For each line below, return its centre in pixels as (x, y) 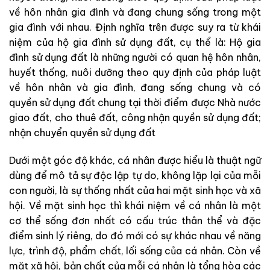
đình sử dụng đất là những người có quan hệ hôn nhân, (135, 57)
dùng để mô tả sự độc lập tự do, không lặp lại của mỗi (135, 175)
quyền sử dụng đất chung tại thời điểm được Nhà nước (135, 102)
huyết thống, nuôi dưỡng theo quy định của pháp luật (135, 72)
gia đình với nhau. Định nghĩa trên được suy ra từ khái (135, 27)
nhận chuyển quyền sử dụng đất (82, 132)
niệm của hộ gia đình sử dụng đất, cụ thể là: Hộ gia (135, 42)
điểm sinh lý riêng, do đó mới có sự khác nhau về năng (135, 235)
